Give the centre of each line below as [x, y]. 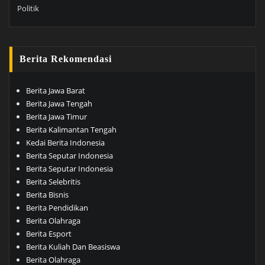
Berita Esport [49, 234]
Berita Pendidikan [57, 208]
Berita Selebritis [53, 182]
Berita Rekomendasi [66, 59]
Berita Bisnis [47, 195]
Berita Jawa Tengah [59, 104]
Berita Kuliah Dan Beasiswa [73, 247]
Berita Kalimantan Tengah [71, 130]
